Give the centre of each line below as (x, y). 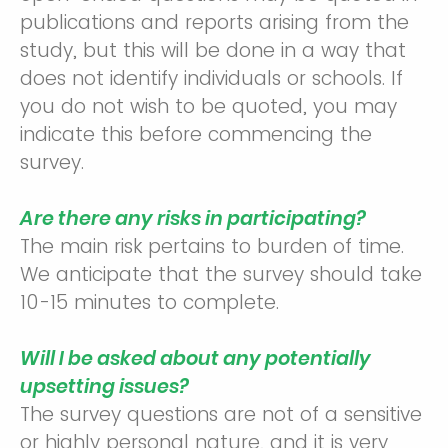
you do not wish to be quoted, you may (208, 106)
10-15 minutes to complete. (149, 302)
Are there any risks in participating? (193, 218)
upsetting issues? (104, 386)
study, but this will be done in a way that (213, 50)
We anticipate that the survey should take (221, 274)
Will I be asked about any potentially (195, 358)
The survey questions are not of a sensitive (221, 414)
